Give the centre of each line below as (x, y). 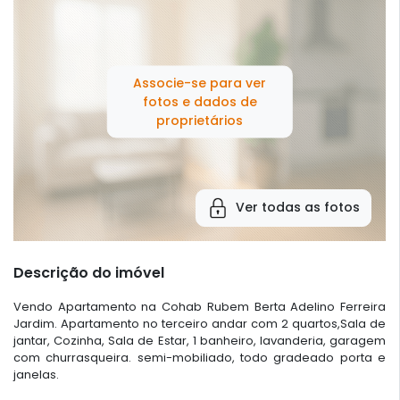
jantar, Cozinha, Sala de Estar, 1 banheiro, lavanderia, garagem (200, 340)
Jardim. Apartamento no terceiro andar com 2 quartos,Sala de (200, 323)
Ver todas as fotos (298, 208)
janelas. (36, 374)
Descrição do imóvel (89, 272)
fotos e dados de (200, 101)
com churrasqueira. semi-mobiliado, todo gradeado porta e (200, 357)
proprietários (200, 120)
